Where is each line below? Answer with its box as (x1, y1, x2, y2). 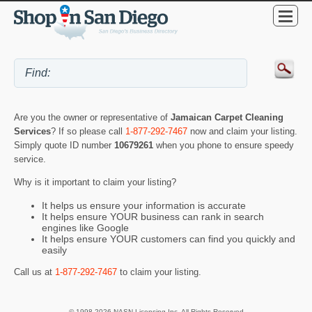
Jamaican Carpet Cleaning (171, 112, 283, 123)
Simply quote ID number (14, 140, 114, 151)
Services (14, 126, 51, 137)
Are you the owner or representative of (14, 112, 171, 123)
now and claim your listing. (187, 126, 297, 137)
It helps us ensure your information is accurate (42, 199, 246, 211)
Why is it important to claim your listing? (14, 177, 176, 188)
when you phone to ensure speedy (156, 140, 294, 151)
